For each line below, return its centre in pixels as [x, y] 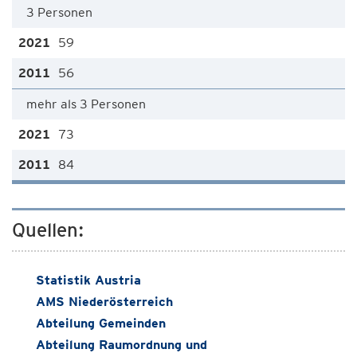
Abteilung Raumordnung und [122, 345]
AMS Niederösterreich [104, 302]
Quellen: [48, 230]
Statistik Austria [88, 280]
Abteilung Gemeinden [101, 323]
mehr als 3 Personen [86, 104]
